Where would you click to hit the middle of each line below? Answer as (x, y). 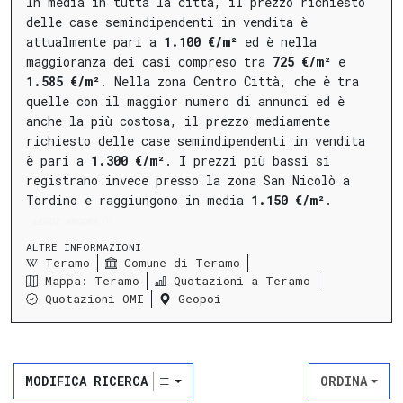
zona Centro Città (219, 81)
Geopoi (200, 299)
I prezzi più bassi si (255, 160)
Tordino (52, 200)
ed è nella (277, 41)
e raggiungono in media (164, 200)
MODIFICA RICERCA (86, 381)
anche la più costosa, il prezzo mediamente (178, 121)
